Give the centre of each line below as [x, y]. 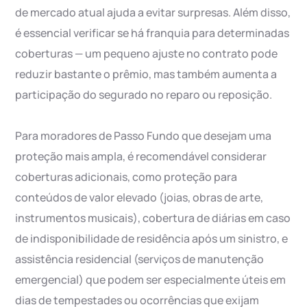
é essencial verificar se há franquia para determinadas [152, 33]
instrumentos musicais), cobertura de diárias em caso [153, 218]
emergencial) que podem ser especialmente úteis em [151, 280]
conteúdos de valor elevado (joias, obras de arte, [139, 198]
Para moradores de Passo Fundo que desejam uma [144, 136]
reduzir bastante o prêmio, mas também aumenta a [146, 74]
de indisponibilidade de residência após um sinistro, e [152, 239]
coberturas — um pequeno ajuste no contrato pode [147, 54]
